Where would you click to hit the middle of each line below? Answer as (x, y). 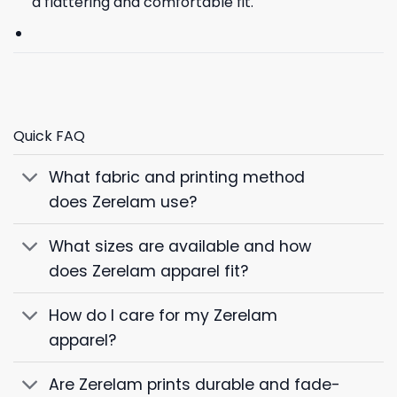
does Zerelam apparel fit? (149, 271)
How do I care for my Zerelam (163, 315)
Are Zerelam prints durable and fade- (195, 384)
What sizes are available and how (180, 246)
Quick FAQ (49, 136)
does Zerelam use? (123, 202)
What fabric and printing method (177, 177)
